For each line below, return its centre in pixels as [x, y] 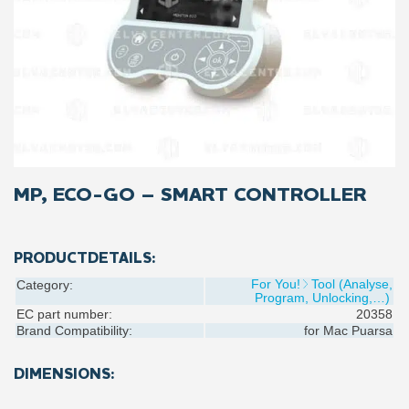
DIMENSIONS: [64, 375]
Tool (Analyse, [352, 284]
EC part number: [64, 314]
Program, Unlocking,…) [322, 298]
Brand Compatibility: [74, 330]
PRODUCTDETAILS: [85, 259]
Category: [45, 285]
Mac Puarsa [356, 330]
